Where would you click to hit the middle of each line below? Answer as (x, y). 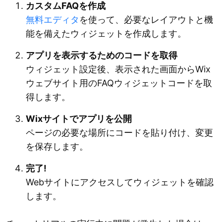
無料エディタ (53, 19)
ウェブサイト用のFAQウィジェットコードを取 (119, 83)
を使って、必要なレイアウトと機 (146, 19)
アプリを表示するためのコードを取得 (102, 55)
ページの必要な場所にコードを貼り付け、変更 (119, 132)
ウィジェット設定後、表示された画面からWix (118, 69)
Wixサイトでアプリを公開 (79, 118)
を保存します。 (57, 146)
